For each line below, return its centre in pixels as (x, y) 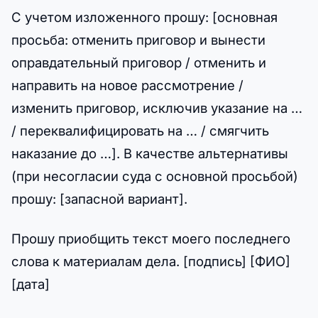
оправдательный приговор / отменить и (139, 63)
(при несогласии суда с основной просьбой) (155, 176)
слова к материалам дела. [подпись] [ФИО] (151, 261)
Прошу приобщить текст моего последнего (151, 238)
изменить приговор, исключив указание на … (157, 108)
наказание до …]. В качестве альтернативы (150, 154)
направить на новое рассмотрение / (127, 86)
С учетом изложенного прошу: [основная (144, 17)
